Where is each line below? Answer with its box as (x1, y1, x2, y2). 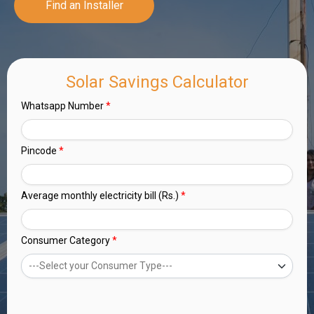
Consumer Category (21, 235, 110, 246)
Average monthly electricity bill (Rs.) (21, 190, 179, 201)
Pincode (21, 145, 57, 156)
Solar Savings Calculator (65, 72, 249, 92)
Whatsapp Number (21, 100, 104, 111)
